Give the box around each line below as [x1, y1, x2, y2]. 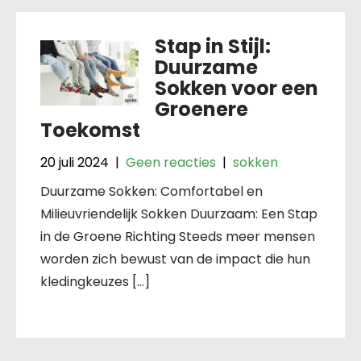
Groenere [154, 95, 248, 122]
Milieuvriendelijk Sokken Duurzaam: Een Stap [40, 204, 317, 223]
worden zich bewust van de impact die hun [40, 249, 310, 268]
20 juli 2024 [40, 152, 109, 172]
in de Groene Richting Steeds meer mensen [40, 226, 315, 246]
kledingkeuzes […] [40, 272, 150, 291]
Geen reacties [126, 152, 216, 172]
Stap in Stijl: [154, 32, 271, 60]
